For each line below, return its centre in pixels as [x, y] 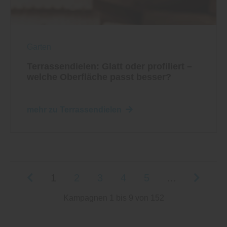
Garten [39, 47]
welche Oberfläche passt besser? [99, 77]
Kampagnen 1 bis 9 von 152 [113, 198]
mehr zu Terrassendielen [74, 110]
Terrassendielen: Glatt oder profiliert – [109, 67]
